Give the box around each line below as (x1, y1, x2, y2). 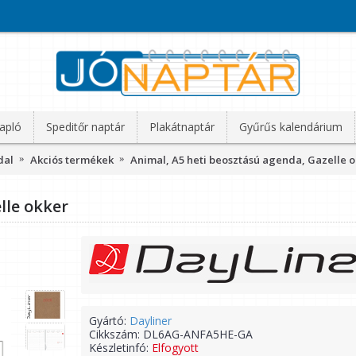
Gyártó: (89, 313, 130, 328)
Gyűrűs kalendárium (239, 119, 342, 134)
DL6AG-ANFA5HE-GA (143, 327, 253, 342)
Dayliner (130, 313, 172, 328)
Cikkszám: (89, 327, 143, 342)
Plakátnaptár (149, 119, 215, 134)
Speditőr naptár (46, 119, 125, 134)
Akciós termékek (30, 152, 114, 167)
